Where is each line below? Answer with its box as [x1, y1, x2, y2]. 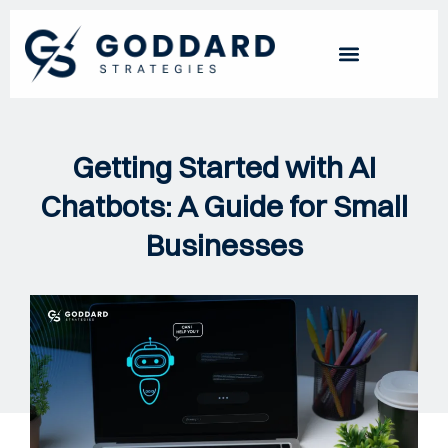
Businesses [145, 226, 303, 264]
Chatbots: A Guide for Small [40, 187, 408, 225]
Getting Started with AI [72, 148, 376, 186]
